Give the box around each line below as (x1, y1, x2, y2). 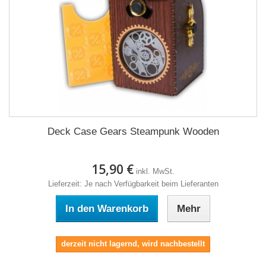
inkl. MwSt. (136, 167, 175, 176)
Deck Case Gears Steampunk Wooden (47, 126, 219, 137)
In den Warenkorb (65, 203, 148, 214)
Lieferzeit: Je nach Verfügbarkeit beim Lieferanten (47, 179, 218, 188)
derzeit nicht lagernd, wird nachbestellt (61, 239, 205, 248)
